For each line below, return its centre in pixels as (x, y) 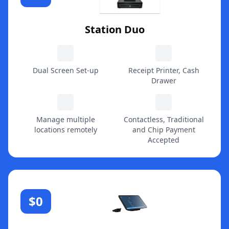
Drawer (164, 81)
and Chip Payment (164, 130)
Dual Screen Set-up (65, 71)
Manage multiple (65, 120)
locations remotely (65, 130)
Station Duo (114, 30)
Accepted (164, 140)
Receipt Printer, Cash (164, 71)
